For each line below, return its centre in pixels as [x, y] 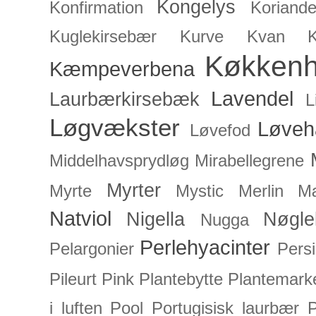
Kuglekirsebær [103, 37]
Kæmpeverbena [122, 69]
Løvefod [220, 131]
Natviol [80, 219]
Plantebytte [181, 280]
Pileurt [73, 280]
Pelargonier [92, 249]
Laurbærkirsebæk [124, 100]
